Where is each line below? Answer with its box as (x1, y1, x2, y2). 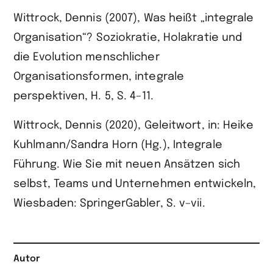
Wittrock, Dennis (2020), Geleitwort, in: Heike (13, 120, 253, 132)
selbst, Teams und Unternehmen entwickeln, (13, 179, 257, 190)
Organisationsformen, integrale (13, 71, 185, 83)
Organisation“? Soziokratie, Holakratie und (13, 32, 243, 44)
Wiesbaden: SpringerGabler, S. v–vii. (13, 198, 205, 210)
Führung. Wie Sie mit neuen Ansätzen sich (13, 159, 241, 171)
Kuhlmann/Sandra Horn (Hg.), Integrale (13, 140, 222, 151)
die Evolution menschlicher (13, 52, 160, 63)
